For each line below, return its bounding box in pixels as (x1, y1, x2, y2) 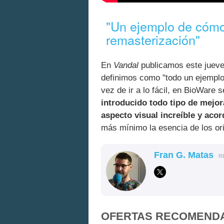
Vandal (113, 60, 138, 70)
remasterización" (106, 30, 200, 48)
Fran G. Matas (154, 149, 213, 160)
